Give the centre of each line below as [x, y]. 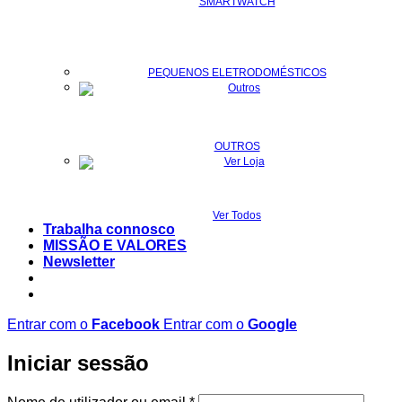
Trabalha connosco [109, 229]
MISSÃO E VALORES [115, 245]
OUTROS [237, 146]
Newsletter [79, 261]
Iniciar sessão [78, 363]
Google [272, 324]
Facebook [126, 324]
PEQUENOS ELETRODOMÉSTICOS [237, 72]
